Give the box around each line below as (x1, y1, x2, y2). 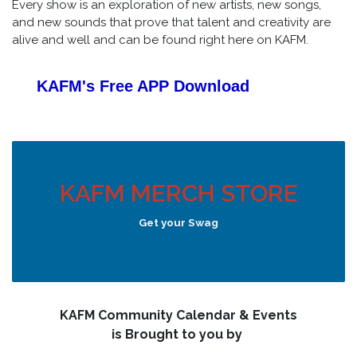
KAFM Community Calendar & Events (60, 307, 297, 323)
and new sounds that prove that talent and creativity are (12, 14, 331, 29)
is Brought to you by (112, 326, 245, 342)
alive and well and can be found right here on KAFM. (12, 32, 308, 47)
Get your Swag (139, 215, 218, 229)
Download (174, 76, 249, 95)
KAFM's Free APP (32, 76, 174, 95)
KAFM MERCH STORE (59, 179, 298, 208)
